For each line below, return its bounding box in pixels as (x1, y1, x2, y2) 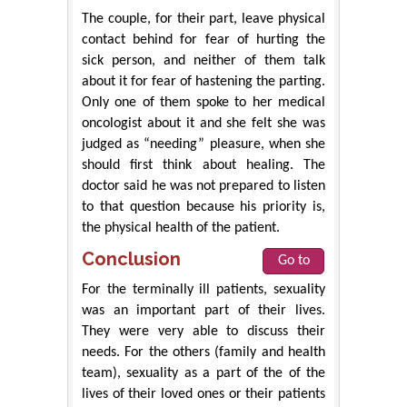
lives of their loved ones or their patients (82, 386, 325, 402)
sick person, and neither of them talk (82, 53, 325, 68)
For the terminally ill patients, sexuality (82, 282, 325, 297)
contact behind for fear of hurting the (82, 32, 325, 47)
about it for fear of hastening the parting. (82, 74, 325, 89)
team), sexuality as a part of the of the (82, 365, 325, 381)
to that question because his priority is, (82, 199, 325, 214)
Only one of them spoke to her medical (82, 94, 325, 110)
